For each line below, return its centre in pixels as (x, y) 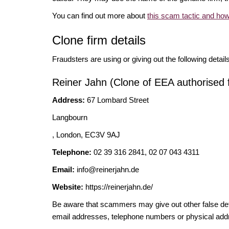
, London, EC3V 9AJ (86, 134)
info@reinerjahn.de (108, 169)
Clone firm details (99, 40)
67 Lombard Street (118, 100)
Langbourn (70, 117)
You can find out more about (100, 15)
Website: (68, 187)
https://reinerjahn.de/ (118, 187)
